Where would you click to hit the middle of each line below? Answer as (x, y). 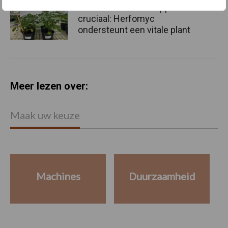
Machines (58, 176)
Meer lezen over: (49, 86)
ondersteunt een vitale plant (134, 30)
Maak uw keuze (45, 115)
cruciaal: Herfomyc (116, 18)
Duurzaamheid (162, 176)
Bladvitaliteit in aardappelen (133, 7)
